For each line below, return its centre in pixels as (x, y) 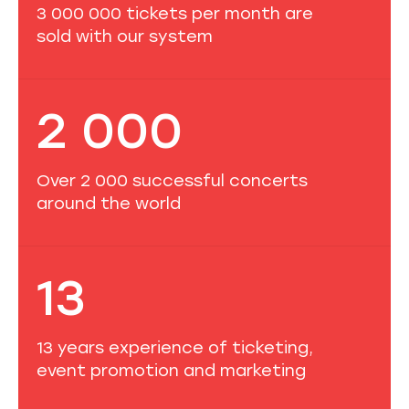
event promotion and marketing (171, 370)
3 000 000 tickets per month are (175, 13)
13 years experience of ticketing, (175, 347)
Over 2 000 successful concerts (172, 180)
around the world (109, 203)
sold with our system (125, 36)
